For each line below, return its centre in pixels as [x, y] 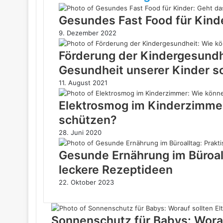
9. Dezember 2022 [88, 33]
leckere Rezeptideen [116, 170]
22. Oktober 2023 [86, 182]
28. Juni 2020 [80, 132]
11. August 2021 [83, 83]
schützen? [88, 120]
